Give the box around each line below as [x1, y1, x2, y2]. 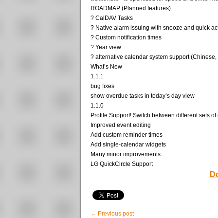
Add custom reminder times [91, 131, 163, 138]
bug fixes [91, 82, 114, 90]
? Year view [91, 43, 121, 51]
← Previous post [91, 210, 134, 217]
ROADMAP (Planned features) [91, 4, 171, 12]
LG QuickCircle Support [91, 160, 153, 167]
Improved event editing [91, 121, 151, 128]
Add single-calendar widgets [91, 141, 166, 148]
